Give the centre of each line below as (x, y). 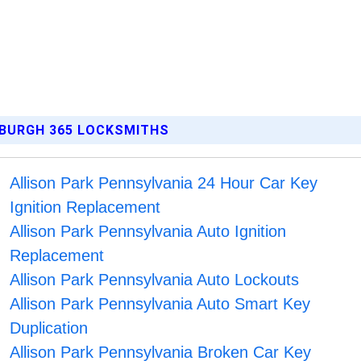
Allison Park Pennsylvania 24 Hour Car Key (164, 183)
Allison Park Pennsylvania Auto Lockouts (155, 280)
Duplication (49, 328)
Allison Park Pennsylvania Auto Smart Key (160, 304)
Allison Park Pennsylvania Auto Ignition (148, 232)
